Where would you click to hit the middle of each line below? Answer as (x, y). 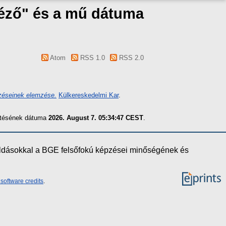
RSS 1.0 (91, 58)
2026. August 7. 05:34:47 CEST (96, 118)
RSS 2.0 (130, 58)
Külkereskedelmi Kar (89, 95)
